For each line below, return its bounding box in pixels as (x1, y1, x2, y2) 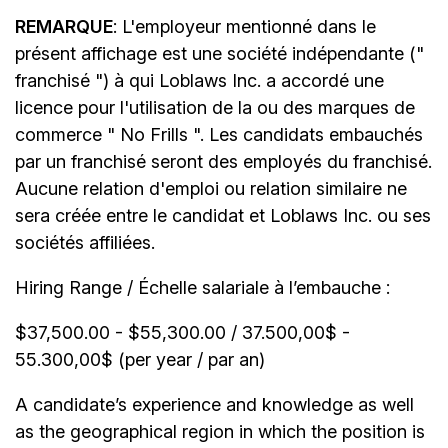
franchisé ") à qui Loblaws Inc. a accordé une (15, 70, 384, 92)
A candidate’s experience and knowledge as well (15, 394, 414, 416)
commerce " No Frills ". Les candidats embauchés (15, 124, 423, 146)
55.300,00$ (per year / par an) (15, 349, 265, 371)
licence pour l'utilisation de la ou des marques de (15, 97, 415, 119)
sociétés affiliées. (15, 232, 155, 254)
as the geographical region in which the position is (15, 421, 425, 443)
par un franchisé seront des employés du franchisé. (15, 151, 432, 173)
